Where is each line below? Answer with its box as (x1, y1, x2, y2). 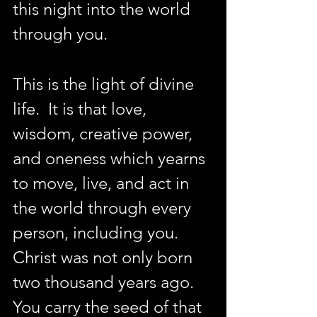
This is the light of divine (13, 74, 198, 94)
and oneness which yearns (13, 148, 209, 168)
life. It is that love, (13, 98, 151, 119)
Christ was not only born (13, 247, 197, 267)
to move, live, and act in (13, 173, 193, 193)
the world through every (13, 197, 195, 218)
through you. (13, 23, 116, 44)
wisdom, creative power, (13, 123, 197, 144)
